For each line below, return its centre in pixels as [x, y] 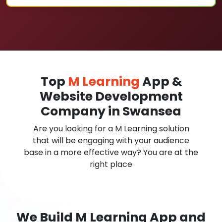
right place [111, 164]
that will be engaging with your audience [111, 140]
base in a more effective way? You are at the [111, 152]
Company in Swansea [111, 111]
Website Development [111, 96]
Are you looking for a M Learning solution [111, 129]
